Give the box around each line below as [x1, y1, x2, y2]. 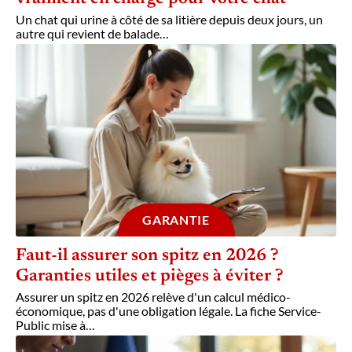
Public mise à [16, 317, 86, 332]
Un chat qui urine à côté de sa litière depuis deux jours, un [16, 12, 323, 27]
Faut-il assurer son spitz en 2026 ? [16, 247, 279, 265]
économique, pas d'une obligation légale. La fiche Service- [16, 302, 321, 318]
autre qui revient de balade [16, 26, 159, 42]
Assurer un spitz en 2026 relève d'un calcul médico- [16, 288, 291, 304]
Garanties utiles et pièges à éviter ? [16, 267, 284, 285]
